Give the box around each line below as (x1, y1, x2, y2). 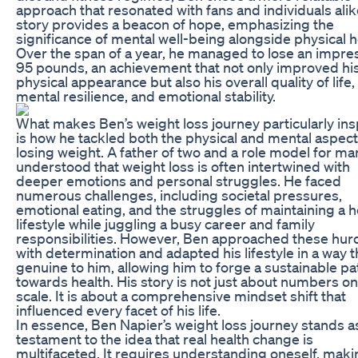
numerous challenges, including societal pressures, (16, 185, 342, 204)
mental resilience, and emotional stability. (16, 86, 276, 105)
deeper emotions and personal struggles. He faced (16, 171, 341, 189)
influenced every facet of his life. (16, 300, 221, 319)
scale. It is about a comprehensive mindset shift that (16, 286, 346, 304)
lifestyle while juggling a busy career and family (16, 214, 315, 233)
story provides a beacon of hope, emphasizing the (16, 14, 334, 33)
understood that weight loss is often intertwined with (16, 157, 350, 175)
